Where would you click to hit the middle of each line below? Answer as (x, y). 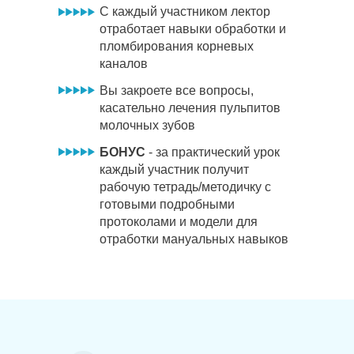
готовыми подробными (167, 204)
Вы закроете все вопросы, (177, 90)
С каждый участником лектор (185, 11)
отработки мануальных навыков (194, 239)
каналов (124, 64)
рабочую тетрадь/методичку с (185, 187)
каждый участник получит (174, 169)
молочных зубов (147, 125)
